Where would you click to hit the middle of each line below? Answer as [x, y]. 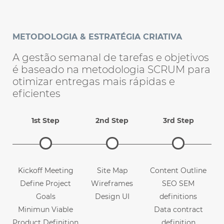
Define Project [46, 184]
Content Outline [178, 171]
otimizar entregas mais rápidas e [94, 82]
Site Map [112, 171]
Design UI [112, 197]
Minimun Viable [46, 210]
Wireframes [112, 184]
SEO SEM [178, 184]
